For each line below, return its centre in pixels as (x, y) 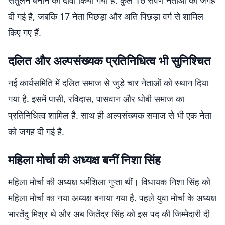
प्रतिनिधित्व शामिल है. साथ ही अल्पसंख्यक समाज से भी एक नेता (110, 115)
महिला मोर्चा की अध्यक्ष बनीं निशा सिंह (84, 159)
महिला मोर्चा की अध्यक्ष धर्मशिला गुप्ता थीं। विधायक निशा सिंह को (109, 182)
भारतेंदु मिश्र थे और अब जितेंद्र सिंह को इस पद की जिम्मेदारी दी (109, 214)
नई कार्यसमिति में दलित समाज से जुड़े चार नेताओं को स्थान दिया (108, 83)
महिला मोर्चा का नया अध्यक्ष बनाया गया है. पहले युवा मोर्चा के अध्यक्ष (112, 198)
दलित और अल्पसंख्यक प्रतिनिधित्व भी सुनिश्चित (109, 61)
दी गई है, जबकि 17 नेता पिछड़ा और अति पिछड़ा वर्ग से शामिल (106, 16)
